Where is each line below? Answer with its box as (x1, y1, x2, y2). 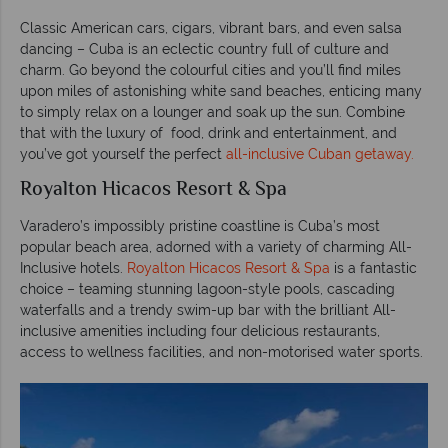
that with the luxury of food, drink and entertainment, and (20, 124, 397, 141)
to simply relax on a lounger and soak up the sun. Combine (20, 103, 405, 120)
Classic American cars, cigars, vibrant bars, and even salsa (20, 19, 402, 36)
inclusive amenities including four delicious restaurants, (20, 322, 380, 339)
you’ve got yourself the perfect (20, 145, 226, 162)
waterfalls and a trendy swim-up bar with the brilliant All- (20, 301, 396, 318)
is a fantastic (330, 259, 417, 276)
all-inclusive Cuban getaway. (226, 145, 414, 162)
